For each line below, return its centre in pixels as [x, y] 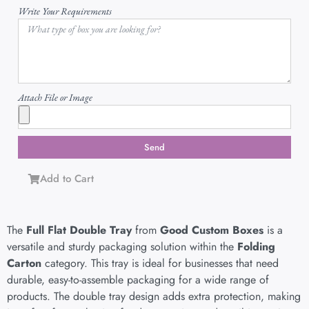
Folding [256, 247]
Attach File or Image [55, 98]
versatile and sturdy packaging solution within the [122, 247]
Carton [24, 263]
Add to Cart [67, 179]
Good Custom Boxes [212, 230]
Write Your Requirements [65, 11]
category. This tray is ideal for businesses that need [160, 263]
